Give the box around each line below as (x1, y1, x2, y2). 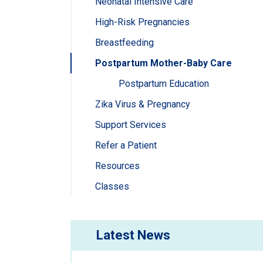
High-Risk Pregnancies (95, 16, 190, 28)
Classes (95, 181, 129, 193)
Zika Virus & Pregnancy (95, 99, 190, 110)
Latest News (96, 227, 170, 242)
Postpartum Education (119, 78, 209, 90)
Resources (95, 160, 140, 172)
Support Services (95, 119, 166, 131)
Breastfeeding (95, 37, 154, 49)
